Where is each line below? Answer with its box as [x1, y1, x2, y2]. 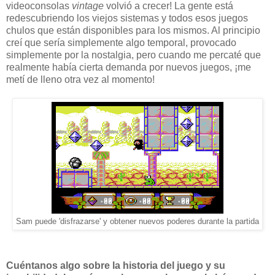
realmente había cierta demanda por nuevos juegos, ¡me [6, 62, 251, 73]
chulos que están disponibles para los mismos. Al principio [6, 25, 260, 36]
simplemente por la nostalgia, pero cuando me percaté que [6, 50, 261, 61]
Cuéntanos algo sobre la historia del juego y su [6, 260, 225, 271]
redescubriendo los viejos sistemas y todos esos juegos [6, 13, 248, 24]
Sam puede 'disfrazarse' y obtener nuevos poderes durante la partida [16, 217, 259, 227]
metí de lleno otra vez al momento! [6, 74, 155, 85]
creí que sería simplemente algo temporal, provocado [6, 37, 236, 48]
